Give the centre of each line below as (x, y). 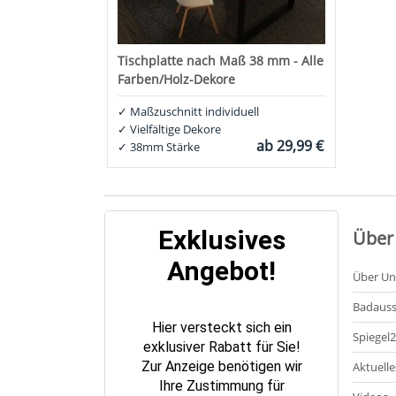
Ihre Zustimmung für (221, 385)
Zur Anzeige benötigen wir (221, 366)
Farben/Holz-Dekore (177, 80)
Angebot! (221, 270)
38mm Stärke (164, 148)
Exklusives (221, 240)
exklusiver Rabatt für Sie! (221, 346)
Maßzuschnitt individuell (194, 112)
